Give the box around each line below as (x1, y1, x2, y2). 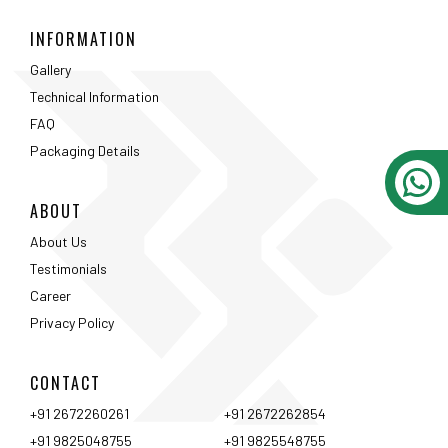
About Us (30, 232, 87, 250)
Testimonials (30, 259, 107, 277)
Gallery (30, 60, 71, 78)
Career (30, 286, 71, 304)
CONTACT (30, 370, 101, 395)
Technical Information (30, 87, 159, 105)
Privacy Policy (30, 313, 114, 331)
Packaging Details (30, 141, 140, 159)
